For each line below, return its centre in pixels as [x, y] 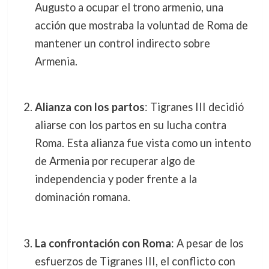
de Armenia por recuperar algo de [115, 161]
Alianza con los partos [89, 107]
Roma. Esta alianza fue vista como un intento [143, 143]
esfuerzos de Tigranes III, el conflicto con [135, 261]
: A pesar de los [207, 243]
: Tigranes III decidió [194, 107]
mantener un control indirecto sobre [122, 43]
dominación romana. [82, 197]
